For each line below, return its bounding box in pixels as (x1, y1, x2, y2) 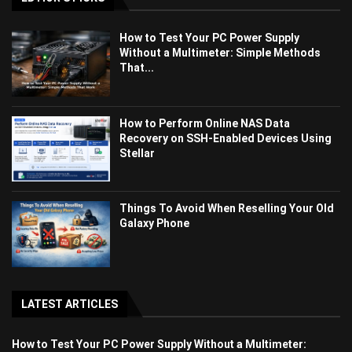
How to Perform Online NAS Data (119, 116, 291, 130)
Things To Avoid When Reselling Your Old (119, 202, 335, 215)
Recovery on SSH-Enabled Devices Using (119, 131, 332, 145)
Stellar (119, 146, 156, 159)
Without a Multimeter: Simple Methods (119, 46, 321, 60)
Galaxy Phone (119, 217, 190, 230)
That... (119, 61, 155, 75)
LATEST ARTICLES (21, 297, 118, 310)
